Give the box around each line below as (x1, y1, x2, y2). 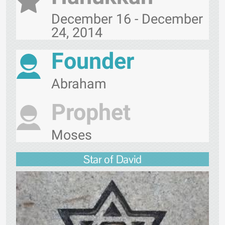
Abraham (51, 76, 106, 92)
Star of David (83, 152, 142, 167)
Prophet (51, 99, 131, 126)
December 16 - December (51, 11, 203, 28)
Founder (51, 48, 134, 75)
